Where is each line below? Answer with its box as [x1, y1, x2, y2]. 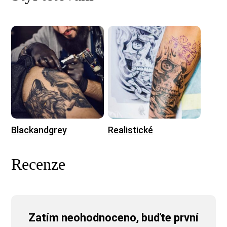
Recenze [11, 155, 66, 174]
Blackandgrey [11, 125, 67, 136]
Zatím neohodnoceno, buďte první [28, 211, 199, 224]
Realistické [108, 125, 154, 136]
